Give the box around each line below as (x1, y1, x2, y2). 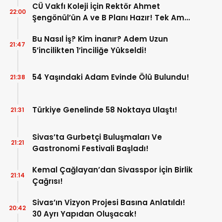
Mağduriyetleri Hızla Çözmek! (32, 23, 147, 34)
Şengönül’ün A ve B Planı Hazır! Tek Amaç (32, 12, 194, 23)
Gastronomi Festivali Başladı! (32, 143, 149, 154)
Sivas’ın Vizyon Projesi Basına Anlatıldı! (32, 197, 185, 208)
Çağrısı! (32, 175, 63, 186)
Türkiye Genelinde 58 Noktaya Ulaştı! (32, 105, 177, 115)
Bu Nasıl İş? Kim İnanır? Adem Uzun (32, 33, 168, 44)
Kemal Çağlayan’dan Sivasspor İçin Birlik (32, 164, 193, 175)
